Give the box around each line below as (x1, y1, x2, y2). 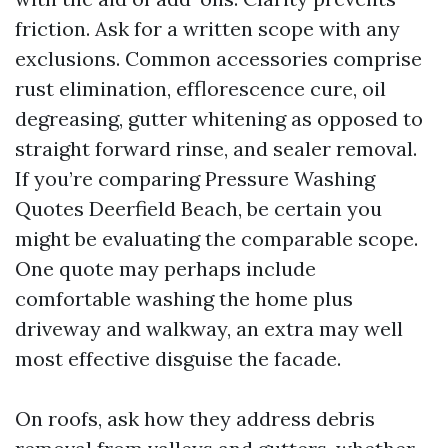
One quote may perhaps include (15, 256, 316, 281)
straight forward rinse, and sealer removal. (15, 136, 417, 161)
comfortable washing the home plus (15, 286, 353, 311)
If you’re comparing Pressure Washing (15, 166, 375, 191)
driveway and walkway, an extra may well (15, 316, 403, 341)
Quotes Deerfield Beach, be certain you (15, 196, 382, 221)
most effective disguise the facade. (15, 346, 341, 371)
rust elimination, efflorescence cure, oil (15, 76, 386, 101)
